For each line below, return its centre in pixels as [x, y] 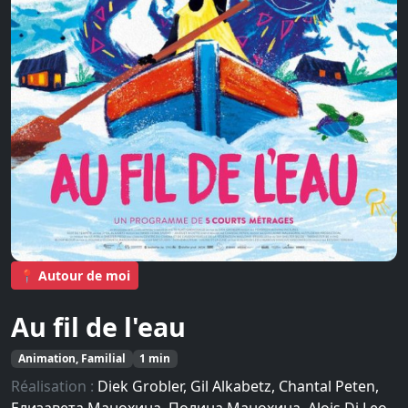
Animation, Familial [71, 359]
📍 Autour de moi [75, 275]
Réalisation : [54, 387]
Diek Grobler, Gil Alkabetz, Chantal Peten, [238, 387]
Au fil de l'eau [98, 326]
